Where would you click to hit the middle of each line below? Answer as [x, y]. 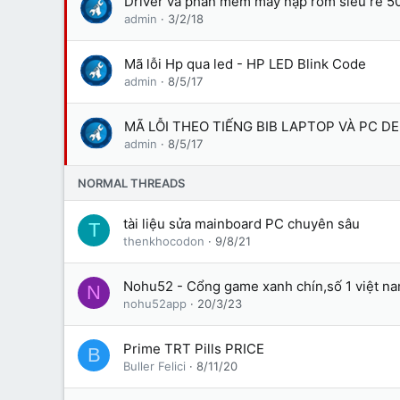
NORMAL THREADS [131, 183]
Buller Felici [154, 366]
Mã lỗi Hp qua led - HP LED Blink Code [245, 64]
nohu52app [155, 304]
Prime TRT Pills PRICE [194, 349]
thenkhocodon [164, 241]
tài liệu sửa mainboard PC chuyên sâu [242, 224]
